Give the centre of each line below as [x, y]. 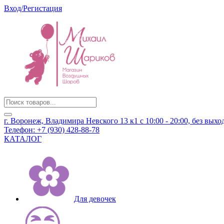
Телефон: [19, 130]
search [13, 110]
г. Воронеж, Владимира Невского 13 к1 [72, 121]
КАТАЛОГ [23, 139]
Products [17, 101]
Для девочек [95, 199]
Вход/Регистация [33, 8]
